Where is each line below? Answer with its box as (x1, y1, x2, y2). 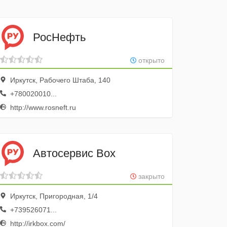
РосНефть (33, 30, 86, 44)
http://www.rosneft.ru (8, 103, 77, 111)
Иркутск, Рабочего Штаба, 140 (8, 76, 111, 84)
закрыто (136, 172, 165, 180)
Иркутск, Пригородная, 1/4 (8, 192, 98, 200)
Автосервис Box (33, 146, 116, 160)
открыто (136, 56, 165, 64)
